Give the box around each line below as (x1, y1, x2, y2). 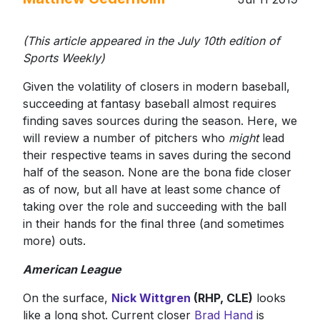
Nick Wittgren (111, 290, 191, 305)
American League (22, 261, 121, 276)
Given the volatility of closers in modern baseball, (22, 79, 290, 94)
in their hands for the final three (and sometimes (22, 216, 284, 231)
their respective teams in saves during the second (22, 147, 291, 162)
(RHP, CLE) (190, 290, 253, 305)
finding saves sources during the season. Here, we (22, 113, 297, 128)
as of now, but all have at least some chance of (22, 181, 281, 196)
